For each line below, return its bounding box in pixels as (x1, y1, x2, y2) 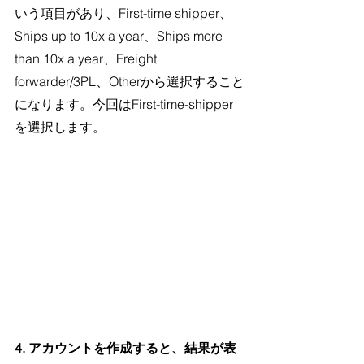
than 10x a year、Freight (15, 50, 160, 67)
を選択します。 (15, 119, 106, 135)
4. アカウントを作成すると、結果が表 (15, 339, 236, 356)
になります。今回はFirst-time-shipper (15, 96, 233, 112)
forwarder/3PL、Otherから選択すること (15, 73, 245, 89)
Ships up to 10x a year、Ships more (15, 28, 226, 44)
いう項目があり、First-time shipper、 (15, 5, 232, 21)
